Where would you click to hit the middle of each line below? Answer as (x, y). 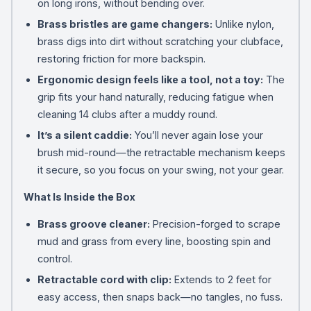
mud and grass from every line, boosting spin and (154, 241)
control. (54, 258)
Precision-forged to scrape (215, 224)
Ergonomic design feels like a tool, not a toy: (150, 79)
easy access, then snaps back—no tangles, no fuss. (160, 296)
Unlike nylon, (243, 24)
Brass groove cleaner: (93, 224)
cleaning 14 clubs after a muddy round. (127, 114)
